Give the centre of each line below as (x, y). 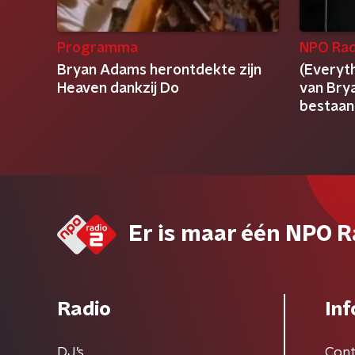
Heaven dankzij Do (118, 89)
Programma (97, 48)
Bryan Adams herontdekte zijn (159, 71)
